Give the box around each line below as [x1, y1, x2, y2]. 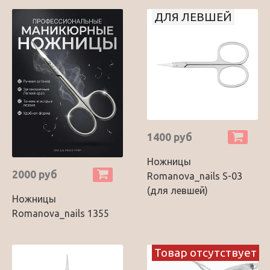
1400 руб [147, 131, 192, 143]
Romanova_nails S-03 [147, 170, 242, 181]
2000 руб [12, 169, 57, 181]
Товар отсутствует [154, 246, 257, 260]
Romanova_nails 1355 [12, 208, 109, 219]
